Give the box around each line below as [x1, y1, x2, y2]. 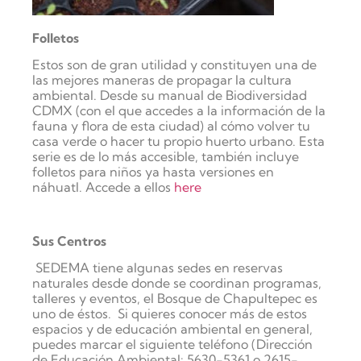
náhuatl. [32, 178, 85, 195]
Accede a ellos [85, 178, 174, 195]
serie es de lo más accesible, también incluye [32, 147, 299, 164]
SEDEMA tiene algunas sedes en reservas [32, 259, 283, 276]
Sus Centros [32, 232, 106, 249]
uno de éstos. [32, 305, 118, 322]
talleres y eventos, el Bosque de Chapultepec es [32, 290, 317, 307]
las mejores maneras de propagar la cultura [32, 71, 292, 88]
